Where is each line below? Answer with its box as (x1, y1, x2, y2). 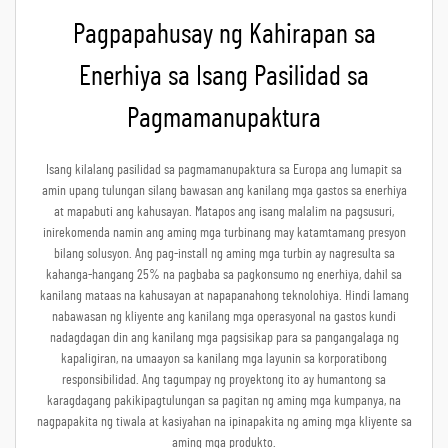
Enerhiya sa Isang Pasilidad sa (79, 63, 369, 92)
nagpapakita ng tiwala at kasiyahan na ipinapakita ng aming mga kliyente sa (36, 415, 412, 430)
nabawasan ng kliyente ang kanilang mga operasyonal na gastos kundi (52, 310, 396, 325)
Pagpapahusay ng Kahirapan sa (72, 21, 376, 50)
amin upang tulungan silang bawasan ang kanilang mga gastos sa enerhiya (41, 184, 407, 199)
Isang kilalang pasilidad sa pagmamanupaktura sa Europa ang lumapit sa (46, 163, 402, 178)
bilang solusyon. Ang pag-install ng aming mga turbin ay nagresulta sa (53, 247, 395, 262)
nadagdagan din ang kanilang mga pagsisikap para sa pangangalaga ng (49, 331, 399, 346)
